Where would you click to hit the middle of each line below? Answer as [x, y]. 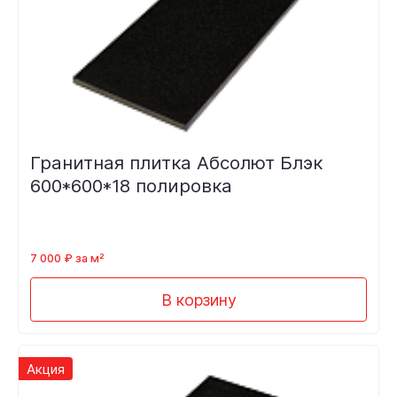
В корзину [198, 300]
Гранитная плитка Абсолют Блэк [176, 163]
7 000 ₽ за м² [67, 258]
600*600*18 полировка [131, 186]
